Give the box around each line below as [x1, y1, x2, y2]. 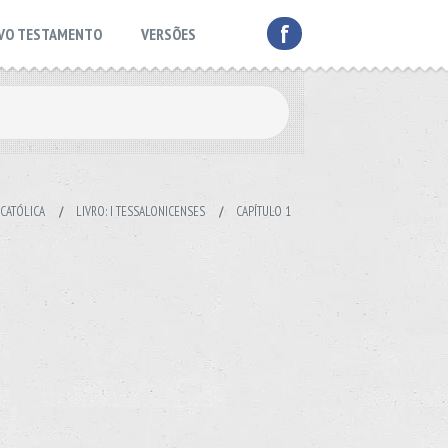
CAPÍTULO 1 [236, 203, 291, 220]
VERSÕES [141, 24, 196, 44]
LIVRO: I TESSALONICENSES [76, 203, 205, 220]
